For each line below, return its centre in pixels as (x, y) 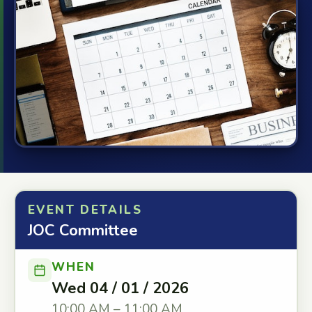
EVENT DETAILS (85, 210)
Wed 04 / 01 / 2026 (120, 288)
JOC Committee (83, 231)
